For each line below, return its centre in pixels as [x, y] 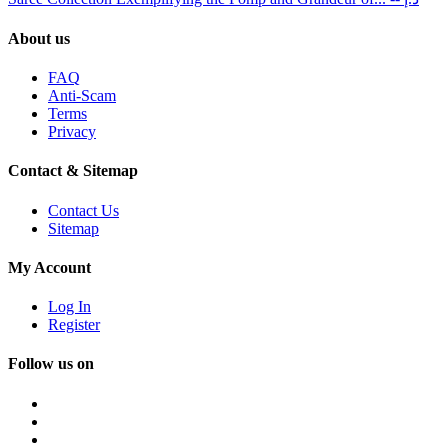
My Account [49, 267]
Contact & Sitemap [73, 171]
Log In [69, 307]
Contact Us [83, 210]
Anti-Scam [82, 95]
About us [39, 38]
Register [74, 325]
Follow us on [51, 364]
